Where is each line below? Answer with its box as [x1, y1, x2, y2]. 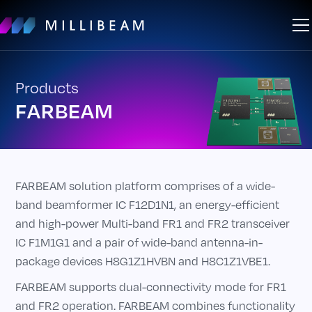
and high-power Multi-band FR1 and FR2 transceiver [15, 217, 290, 231]
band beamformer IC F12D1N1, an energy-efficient [15, 198, 280, 212]
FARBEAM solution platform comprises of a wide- [15, 179, 276, 193]
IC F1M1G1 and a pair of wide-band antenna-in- [15, 235, 263, 249]
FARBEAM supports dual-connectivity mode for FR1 [15, 280, 287, 294]
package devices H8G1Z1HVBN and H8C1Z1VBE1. [15, 254, 271, 268]
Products [15, 78, 79, 97]
